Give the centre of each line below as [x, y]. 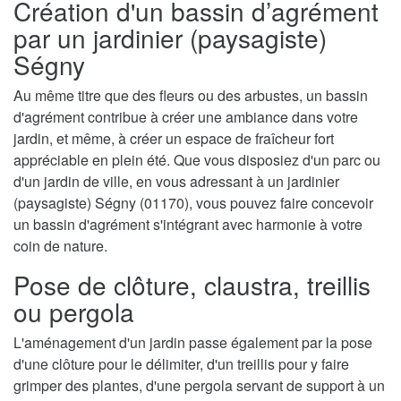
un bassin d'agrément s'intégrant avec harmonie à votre [188, 224]
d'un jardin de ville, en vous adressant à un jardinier [176, 181]
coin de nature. [60, 245]
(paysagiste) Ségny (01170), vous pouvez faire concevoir [193, 202]
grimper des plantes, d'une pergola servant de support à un [199, 385]
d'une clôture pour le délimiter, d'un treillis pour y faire [181, 363]
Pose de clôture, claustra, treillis [192, 284]
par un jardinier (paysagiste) [170, 37]
